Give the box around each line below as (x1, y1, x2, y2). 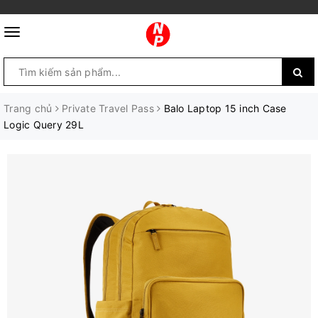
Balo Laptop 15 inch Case (163, 102, 287, 114)
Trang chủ (4, 102, 53, 114)
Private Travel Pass (62, 102, 154, 114)
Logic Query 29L (4, 119, 84, 131)
